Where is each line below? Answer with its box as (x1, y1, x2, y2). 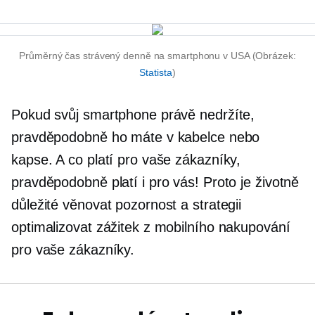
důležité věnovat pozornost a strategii (11, 197, 242, 212)
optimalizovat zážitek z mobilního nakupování (11, 219, 290, 235)
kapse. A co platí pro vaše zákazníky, (11, 152, 241, 167)
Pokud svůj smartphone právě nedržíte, (11, 107, 255, 122)
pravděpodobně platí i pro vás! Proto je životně (11, 174, 300, 190)
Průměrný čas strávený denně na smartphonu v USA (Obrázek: (19, 50, 296, 61)
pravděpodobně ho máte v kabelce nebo (11, 129, 260, 145)
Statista (139, 67, 172, 78)
